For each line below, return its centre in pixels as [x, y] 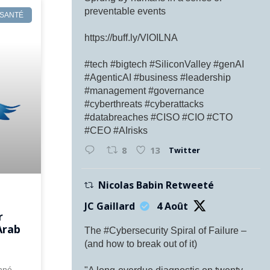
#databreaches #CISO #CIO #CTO [159, 117]
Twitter [185, 150]
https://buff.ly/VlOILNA [131, 37]
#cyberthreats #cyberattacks [144, 104]
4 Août [173, 206]
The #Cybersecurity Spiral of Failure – [166, 230]
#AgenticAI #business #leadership [158, 77]
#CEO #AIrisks [116, 130]
